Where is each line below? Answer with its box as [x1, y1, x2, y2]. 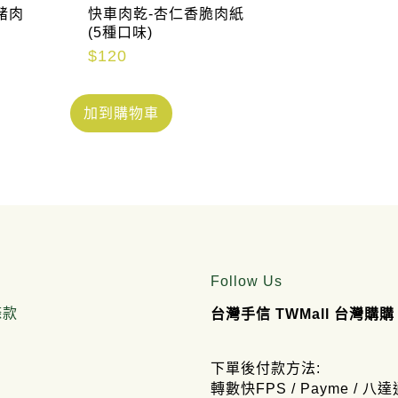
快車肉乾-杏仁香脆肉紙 [88, 6, 245, 22]
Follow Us [211, 274, 283, 290]
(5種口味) [88, 25, 154, 41]
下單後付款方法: [211, 361, 322, 377]
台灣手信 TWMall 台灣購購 [211, 306, 395, 322]
